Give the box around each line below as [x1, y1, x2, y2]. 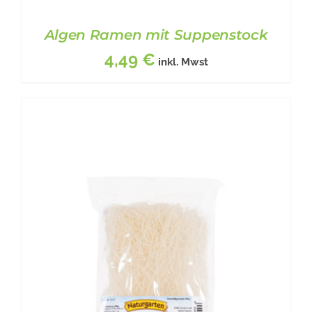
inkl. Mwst [157, 55, 208, 68]
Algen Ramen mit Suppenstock [44, 26, 268, 43]
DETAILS [185, 196, 224, 206]
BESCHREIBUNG [88, 196, 161, 206]
